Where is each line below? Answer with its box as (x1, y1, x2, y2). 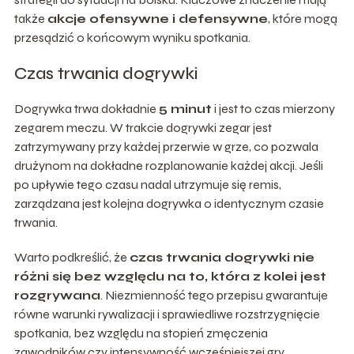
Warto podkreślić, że (13, 249, 130, 265)
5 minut (158, 100, 212, 116)
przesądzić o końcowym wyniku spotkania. (13, 29, 250, 45)
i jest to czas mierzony (211, 100, 335, 116)
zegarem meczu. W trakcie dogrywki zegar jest (13, 119, 272, 135)
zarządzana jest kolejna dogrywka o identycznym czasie (13, 195, 324, 211)
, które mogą (267, 10, 337, 26)
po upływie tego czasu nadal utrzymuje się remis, (13, 176, 281, 192)
